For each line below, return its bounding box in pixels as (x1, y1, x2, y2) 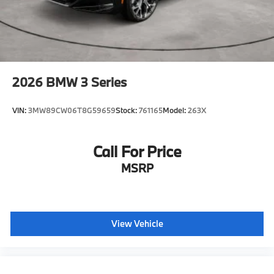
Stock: (116, 105, 139, 116)
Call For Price (92, 141, 182, 162)
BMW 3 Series (46, 73, 127, 91)
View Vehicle (111, 218, 163, 230)
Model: (163, 105, 188, 116)
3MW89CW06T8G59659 (28, 105, 116, 116)
